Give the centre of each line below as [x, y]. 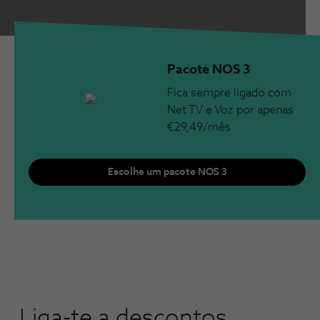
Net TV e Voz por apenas [230, 110]
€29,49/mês [199, 127]
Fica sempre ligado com [229, 92]
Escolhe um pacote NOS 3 [167, 172]
